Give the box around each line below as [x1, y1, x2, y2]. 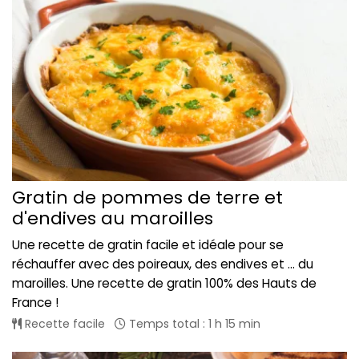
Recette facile [22, 316, 105, 333]
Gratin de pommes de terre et [12, 185, 283, 211]
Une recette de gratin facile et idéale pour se [12, 236, 284, 254]
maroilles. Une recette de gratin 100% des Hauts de [12, 275, 317, 292]
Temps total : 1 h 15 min [126, 316, 260, 333]
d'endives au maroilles [12, 206, 213, 232]
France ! [12, 294, 58, 312]
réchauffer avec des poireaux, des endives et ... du [12, 256, 313, 273]
